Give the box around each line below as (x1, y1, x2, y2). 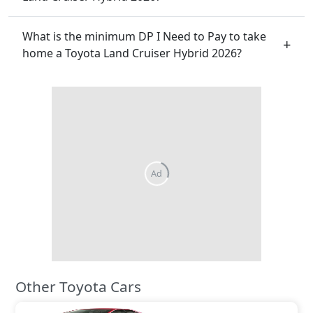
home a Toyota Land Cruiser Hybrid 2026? (22, 45, 242, 61)
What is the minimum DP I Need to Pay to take (22, 28, 266, 44)
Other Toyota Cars (15, 276, 141, 296)
